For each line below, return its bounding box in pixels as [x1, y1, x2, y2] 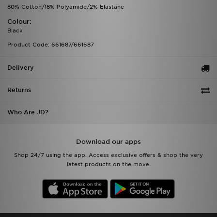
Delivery [7, 63, 34, 71]
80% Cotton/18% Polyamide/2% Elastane [7, 3, 124, 10]
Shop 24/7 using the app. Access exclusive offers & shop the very [14, 151, 203, 158]
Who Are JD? [7, 108, 48, 116]
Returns [7, 86, 31, 93]
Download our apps [76, 138, 141, 145]
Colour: [7, 17, 31, 25]
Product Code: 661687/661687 [7, 41, 94, 48]
